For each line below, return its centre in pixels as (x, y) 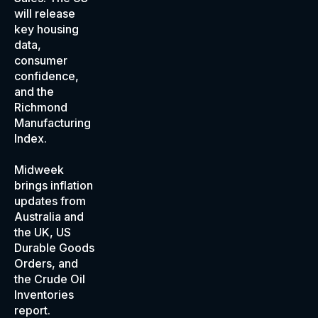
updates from (50, 201)
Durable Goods (54, 248)
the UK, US (43, 232)
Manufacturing (53, 123)
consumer (41, 60)
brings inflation (54, 185)
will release (45, 13)
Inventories (44, 295)
